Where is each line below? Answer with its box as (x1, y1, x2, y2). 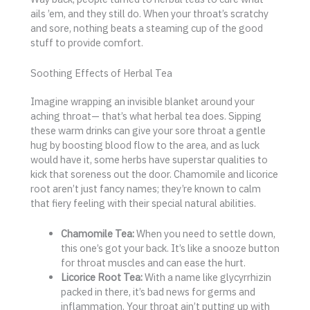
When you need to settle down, (134, 227, 275, 241)
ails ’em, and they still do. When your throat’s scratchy (30, 6, 268, 20)
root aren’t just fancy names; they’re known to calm (30, 181, 261, 195)
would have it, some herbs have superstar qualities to (30, 152, 268, 166)
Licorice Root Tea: (60, 271, 143, 284)
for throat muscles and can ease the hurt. (60, 256, 246, 270)
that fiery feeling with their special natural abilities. (30, 196, 256, 210)
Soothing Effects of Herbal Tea (30, 66, 172, 80)
